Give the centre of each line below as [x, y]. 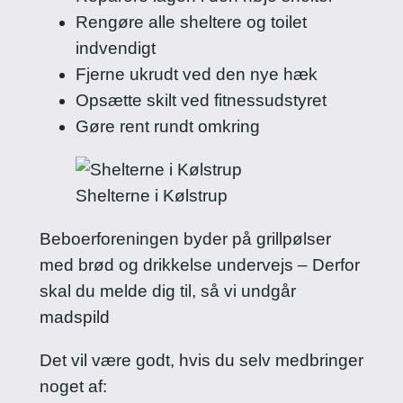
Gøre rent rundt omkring [170, 126]
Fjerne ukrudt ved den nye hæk [196, 74]
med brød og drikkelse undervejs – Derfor [199, 265]
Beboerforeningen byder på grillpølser [185, 239]
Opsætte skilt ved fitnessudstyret [201, 100]
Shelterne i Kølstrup [151, 195]
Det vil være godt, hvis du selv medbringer [201, 361]
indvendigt [115, 48]
